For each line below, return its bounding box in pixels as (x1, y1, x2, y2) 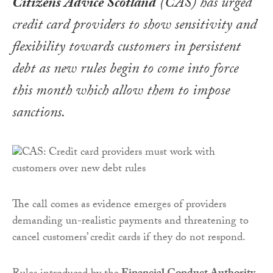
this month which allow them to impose (12, 80, 230, 105)
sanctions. (12, 102, 65, 127)
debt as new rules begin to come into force (12, 58, 238, 83)
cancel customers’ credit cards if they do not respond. (12, 229, 246, 249)
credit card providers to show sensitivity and (12, 14, 257, 40)
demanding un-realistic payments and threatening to (12, 213, 249, 232)
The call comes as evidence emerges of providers (12, 196, 226, 216)
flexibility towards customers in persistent (12, 36, 241, 62)
